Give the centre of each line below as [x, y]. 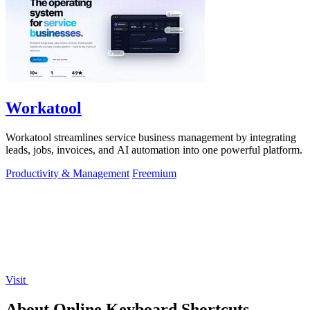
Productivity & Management [67, 174]
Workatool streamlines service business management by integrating [151, 138]
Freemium [154, 174]
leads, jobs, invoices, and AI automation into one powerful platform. [154, 150]
